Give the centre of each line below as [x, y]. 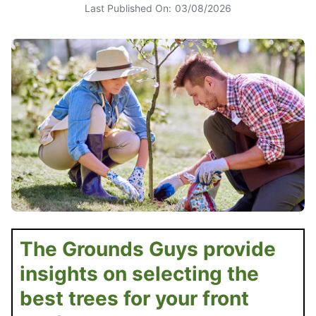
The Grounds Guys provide [148, 249]
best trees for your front [134, 298]
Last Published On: [128, 8]
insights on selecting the [139, 273]
